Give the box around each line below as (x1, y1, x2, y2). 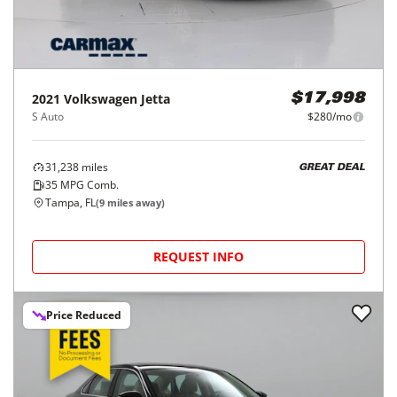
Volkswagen (64, 90, 137, 107)
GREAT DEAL (299, 162, 365, 173)
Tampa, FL (45, 195, 96, 210)
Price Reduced (46, 307, 121, 323)
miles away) (105, 196, 165, 209)
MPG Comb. (58, 177, 119, 192)
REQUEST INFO (153, 248, 244, 265)
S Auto (32, 109, 64, 124)
